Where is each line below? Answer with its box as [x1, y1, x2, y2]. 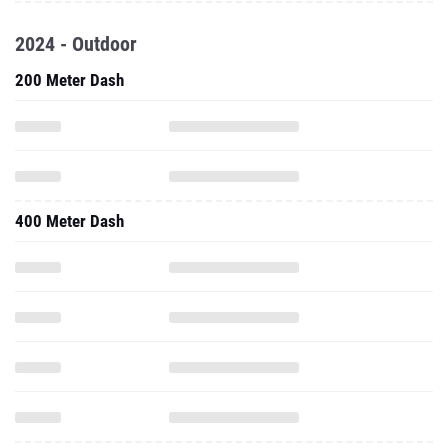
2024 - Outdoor [15, 32, 137, 56]
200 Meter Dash [15, 70, 124, 90]
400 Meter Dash [15, 211, 124, 231]
